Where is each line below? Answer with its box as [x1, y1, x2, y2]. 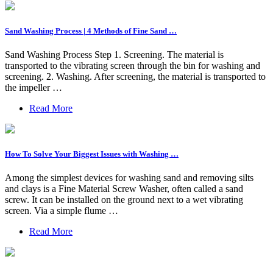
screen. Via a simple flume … [5, 205, 118, 216]
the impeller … [5, 82, 62, 93]
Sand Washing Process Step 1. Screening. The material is [5, 49, 224, 60]
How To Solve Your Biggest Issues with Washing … [5, 149, 179, 159]
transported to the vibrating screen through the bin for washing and [5, 60, 260, 71]
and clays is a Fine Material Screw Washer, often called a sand [5, 183, 243, 194]
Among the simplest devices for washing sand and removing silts [5, 172, 253, 183]
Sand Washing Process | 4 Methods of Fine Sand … [5, 26, 177, 35]
